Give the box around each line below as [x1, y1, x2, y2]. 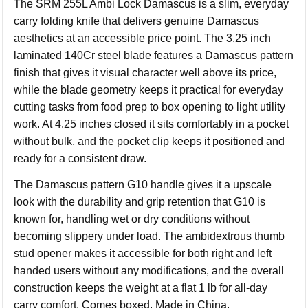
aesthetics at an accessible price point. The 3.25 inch [14, 32, 272, 44]
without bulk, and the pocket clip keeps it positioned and [14, 135, 285, 147]
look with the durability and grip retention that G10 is [14, 196, 266, 208]
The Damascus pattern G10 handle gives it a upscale [14, 179, 272, 190]
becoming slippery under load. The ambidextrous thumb [14, 230, 285, 242]
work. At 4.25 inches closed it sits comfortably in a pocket [14, 118, 289, 130]
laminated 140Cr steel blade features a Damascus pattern [14, 49, 294, 61]
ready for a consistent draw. [14, 153, 147, 164]
